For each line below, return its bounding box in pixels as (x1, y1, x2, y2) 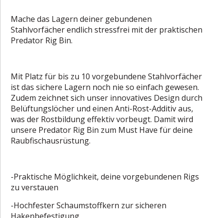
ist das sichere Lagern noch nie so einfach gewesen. (11, 81, 200, 92)
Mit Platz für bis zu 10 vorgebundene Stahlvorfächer (11, 71, 202, 82)
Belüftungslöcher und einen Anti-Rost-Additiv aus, (11, 103, 194, 114)
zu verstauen (11, 182, 59, 193)
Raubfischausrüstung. (11, 135, 91, 146)
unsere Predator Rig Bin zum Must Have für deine (11, 124, 193, 135)
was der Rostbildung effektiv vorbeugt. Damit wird (11, 113, 194, 125)
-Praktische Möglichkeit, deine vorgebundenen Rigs (11, 171, 200, 182)
